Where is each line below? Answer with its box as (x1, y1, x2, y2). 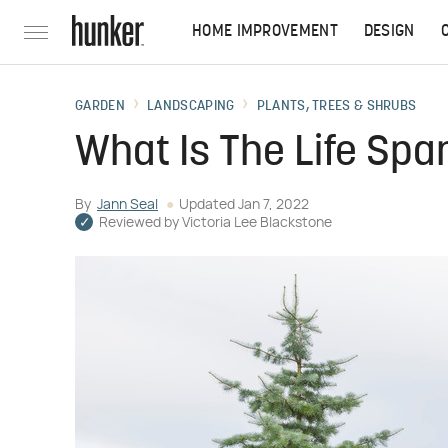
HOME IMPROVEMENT (192, 24, 338, 40)
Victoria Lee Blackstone (182, 216, 332, 230)
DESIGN (363, 24, 415, 40)
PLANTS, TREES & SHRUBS (256, 99, 417, 114)
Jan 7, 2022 (238, 198, 309, 212)
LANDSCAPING (147, 99, 235, 114)
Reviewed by (99, 216, 182, 230)
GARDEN (75, 99, 125, 114)
